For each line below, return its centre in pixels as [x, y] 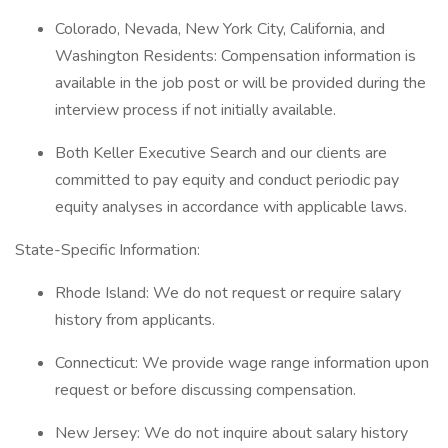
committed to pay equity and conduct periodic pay [227, 180]
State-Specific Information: [109, 250]
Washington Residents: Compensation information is [235, 56]
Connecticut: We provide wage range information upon [242, 363]
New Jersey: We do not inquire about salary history [231, 433]
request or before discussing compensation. [207, 390]
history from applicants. [137, 320]
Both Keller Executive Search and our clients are [221, 153]
